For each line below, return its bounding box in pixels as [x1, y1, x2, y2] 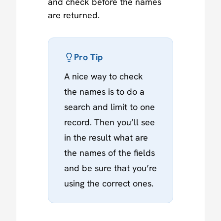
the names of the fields [64, 147, 155, 158]
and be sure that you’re [64, 162, 157, 174]
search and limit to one [64, 101, 155, 112]
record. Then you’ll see [64, 116, 155, 128]
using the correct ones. [64, 177, 153, 189]
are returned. [48, 9, 100, 21]
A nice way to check [64, 70, 143, 82]
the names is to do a [64, 85, 145, 97]
